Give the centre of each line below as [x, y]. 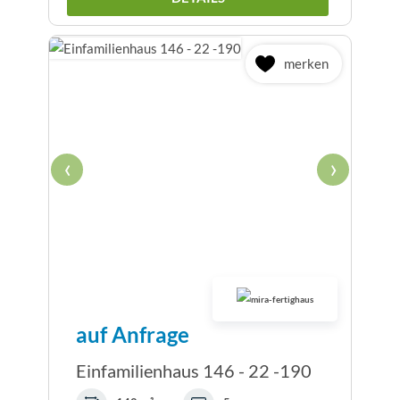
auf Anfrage [133, 334]
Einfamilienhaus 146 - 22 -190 [194, 370]
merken [306, 64]
